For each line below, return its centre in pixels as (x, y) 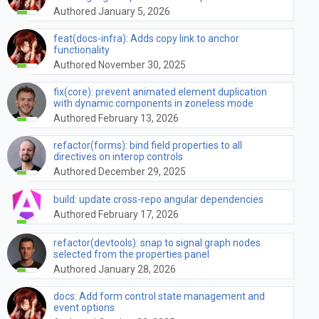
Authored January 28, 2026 (115, 269)
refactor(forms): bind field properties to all (148, 145)
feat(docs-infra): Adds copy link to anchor (146, 38)
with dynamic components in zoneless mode (153, 103)
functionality (82, 49)
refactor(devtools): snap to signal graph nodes (157, 242)
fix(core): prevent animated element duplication (160, 91)
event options (84, 307)
